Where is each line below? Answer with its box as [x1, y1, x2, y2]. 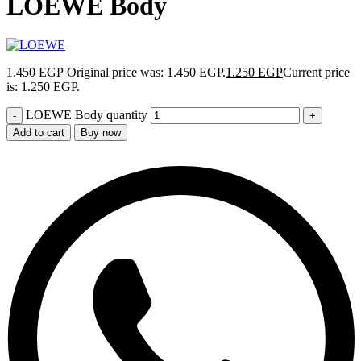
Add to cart [13, 127, 64, 139]
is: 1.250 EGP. [6, 80, 80, 94]
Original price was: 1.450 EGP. [67, 65, 226, 80]
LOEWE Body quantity [26, 108, 147, 122]
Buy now [81, 127, 121, 139]
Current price [283, 65, 350, 80]
